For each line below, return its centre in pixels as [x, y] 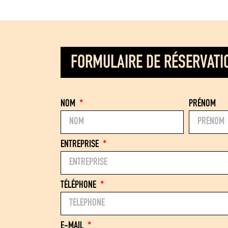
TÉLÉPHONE [79, 186]
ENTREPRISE [80, 145]
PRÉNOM [203, 105]
